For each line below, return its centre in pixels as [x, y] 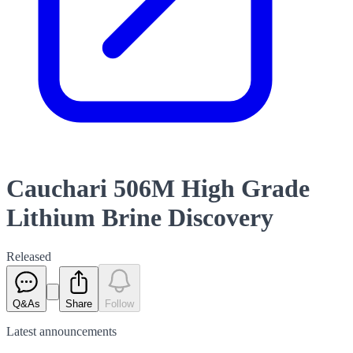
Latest [23, 331]
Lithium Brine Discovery [140, 218]
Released [29, 256]
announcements [78, 331]
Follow [119, 303]
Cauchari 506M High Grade [158, 189]
